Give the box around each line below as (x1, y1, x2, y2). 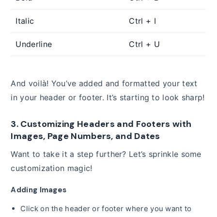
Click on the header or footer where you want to (20, 203, 192, 213)
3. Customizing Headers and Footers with (11, 118, 192, 130)
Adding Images (11, 185, 67, 195)
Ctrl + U (129, 39, 160, 49)
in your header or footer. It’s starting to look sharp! (11, 92, 205, 102)
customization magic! (11, 163, 93, 173)
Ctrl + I (129, 15, 156, 26)
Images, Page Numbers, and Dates (11, 130, 160, 142)
